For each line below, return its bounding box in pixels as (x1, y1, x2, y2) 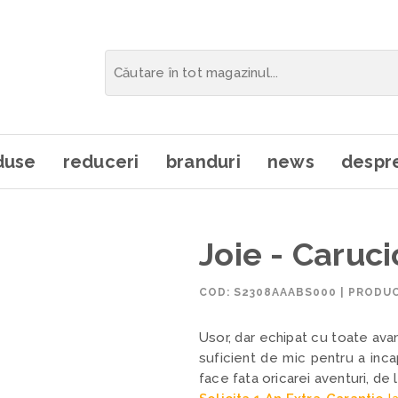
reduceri (62, 151, 139, 172)
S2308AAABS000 (234, 286, 337, 298)
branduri (165, 151, 241, 172)
